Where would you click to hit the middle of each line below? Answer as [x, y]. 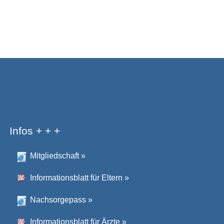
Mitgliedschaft [54, 156]
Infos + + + [34, 131]
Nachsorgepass [58, 200]
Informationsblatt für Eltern [76, 178]
